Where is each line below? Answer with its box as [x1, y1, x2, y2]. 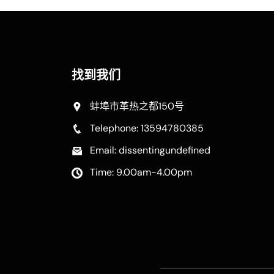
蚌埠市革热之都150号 [90, 100, 184, 113]
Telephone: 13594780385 [90, 122, 204, 135]
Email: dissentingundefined [90, 144, 210, 157]
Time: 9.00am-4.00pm [90, 166, 192, 179]
